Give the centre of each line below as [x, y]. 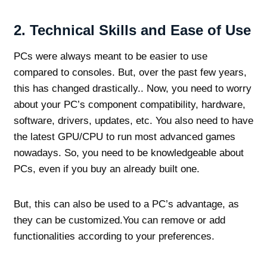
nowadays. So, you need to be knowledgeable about [128, 153]
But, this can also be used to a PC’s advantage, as [126, 204]
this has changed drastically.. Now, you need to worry [132, 88]
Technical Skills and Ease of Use [140, 30]
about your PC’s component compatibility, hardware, [129, 104]
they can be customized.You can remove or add [119, 220]
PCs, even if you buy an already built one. [106, 169]
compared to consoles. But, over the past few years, [130, 72]
